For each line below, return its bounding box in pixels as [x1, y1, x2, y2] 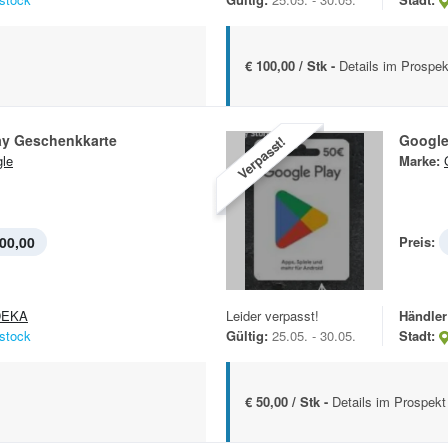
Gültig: [226, 326, 268, 346]
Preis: [399, 232, 435, 252]
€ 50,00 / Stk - [245, 392, 332, 412]
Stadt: [399, 326, 435, 346]
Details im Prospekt [332, 392, 446, 412]
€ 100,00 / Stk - [245, 56, 339, 76]
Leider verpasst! [226, 306, 319, 326]
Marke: [399, 151, 440, 171]
